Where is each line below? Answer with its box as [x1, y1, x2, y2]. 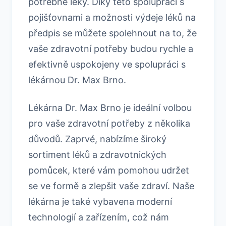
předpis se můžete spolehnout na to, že [28, 27, 197, 38]
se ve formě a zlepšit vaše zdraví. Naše [28, 180, 194, 191]
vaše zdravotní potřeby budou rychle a [28, 43, 193, 54]
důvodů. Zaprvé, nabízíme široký [28, 133, 166, 144]
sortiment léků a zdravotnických [28, 149, 166, 160]
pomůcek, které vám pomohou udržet [28, 164, 189, 176]
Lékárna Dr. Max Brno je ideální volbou [28, 102, 192, 113]
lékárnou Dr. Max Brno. [28, 74, 126, 85]
